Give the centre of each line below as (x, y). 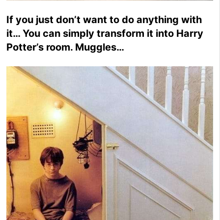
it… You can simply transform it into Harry (105, 33)
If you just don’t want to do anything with (104, 19)
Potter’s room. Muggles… (66, 47)
